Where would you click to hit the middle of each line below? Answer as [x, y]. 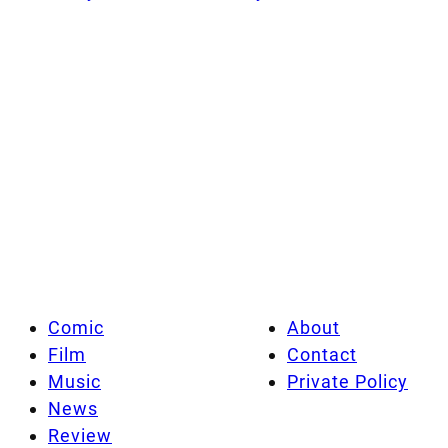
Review [80, 435]
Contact [322, 354]
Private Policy [347, 381]
